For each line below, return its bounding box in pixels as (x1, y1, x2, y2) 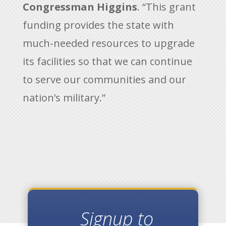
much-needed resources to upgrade (22, 36, 195, 50)
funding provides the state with (22, 18, 174, 32)
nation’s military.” (22, 91, 105, 104)
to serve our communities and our (22, 73, 186, 86)
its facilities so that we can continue (22, 54, 192, 68)
